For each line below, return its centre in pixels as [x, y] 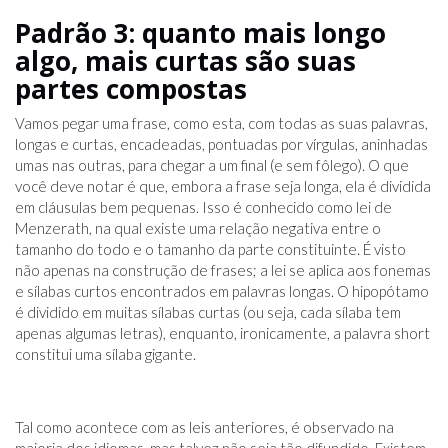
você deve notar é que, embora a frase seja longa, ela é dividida [223, 186]
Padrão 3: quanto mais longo [200, 33]
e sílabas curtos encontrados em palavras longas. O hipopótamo [222, 291]
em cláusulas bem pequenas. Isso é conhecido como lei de [203, 207]
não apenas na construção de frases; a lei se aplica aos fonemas [223, 270]
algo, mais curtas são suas [185, 61]
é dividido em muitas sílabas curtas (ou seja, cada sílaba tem [208, 312]
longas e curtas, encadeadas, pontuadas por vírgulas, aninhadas [221, 144]
